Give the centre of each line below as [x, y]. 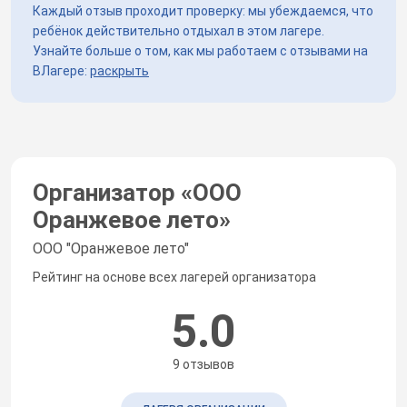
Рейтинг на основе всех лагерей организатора [174, 277]
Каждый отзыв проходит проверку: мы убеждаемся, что [203, 10]
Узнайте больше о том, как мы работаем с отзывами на [200, 50]
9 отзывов [203, 364]
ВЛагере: [61, 70]
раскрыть [119, 70]
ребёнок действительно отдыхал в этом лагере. [179, 30]
